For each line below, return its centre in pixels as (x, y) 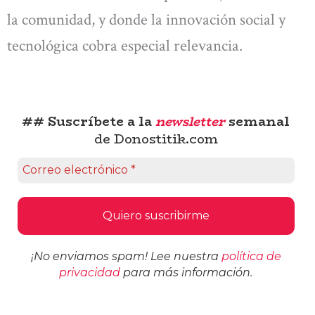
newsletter (191, 122)
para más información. (187, 272)
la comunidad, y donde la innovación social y (146, 20)
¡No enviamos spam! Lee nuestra (126, 256)
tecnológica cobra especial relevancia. (127, 46)
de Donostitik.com (156, 140)
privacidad (90, 272)
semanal (258, 122)
